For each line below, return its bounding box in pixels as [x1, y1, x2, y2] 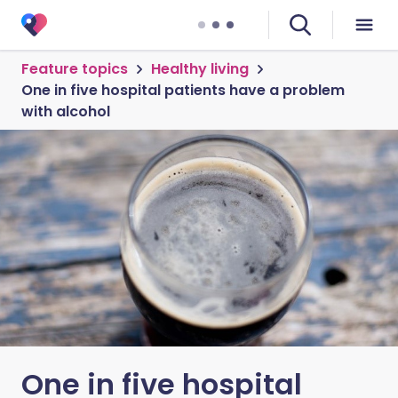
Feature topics [21, 59, 128, 79]
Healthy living [151, 59, 249, 79]
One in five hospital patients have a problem [21, 80, 345, 100]
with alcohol [21, 101, 110, 122]
